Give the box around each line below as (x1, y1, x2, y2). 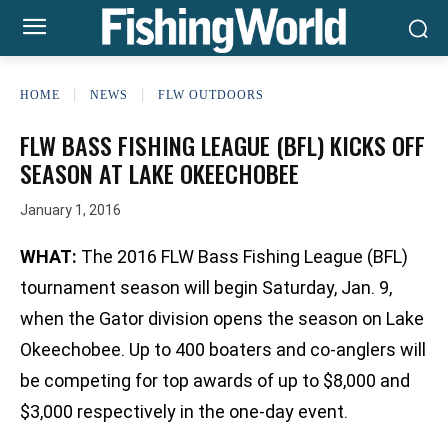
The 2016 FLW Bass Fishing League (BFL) (77, 246, 408, 268)
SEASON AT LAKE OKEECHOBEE (20, 155, 299, 191)
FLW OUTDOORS (158, 87, 264, 102)
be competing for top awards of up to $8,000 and (20, 370, 410, 392)
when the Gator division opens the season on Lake (20, 308, 424, 330)
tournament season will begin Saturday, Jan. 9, (20, 277, 392, 299)
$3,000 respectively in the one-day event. (20, 401, 348, 423)
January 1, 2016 (20, 202, 121, 219)
